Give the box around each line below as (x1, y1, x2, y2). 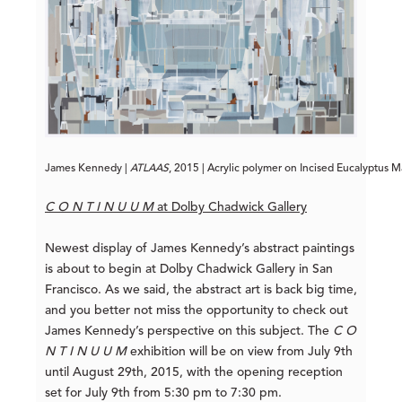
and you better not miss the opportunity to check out (45, 303, 348, 317)
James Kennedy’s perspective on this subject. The (45, 324, 333, 337)
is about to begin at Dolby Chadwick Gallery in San (45, 262, 333, 275)
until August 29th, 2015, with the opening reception (45, 365, 343, 379)
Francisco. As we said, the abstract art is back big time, (45, 283, 357, 296)
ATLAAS (130, 162, 169, 174)
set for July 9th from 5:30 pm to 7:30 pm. (45, 386, 282, 399)
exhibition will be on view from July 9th (127, 345, 353, 358)
